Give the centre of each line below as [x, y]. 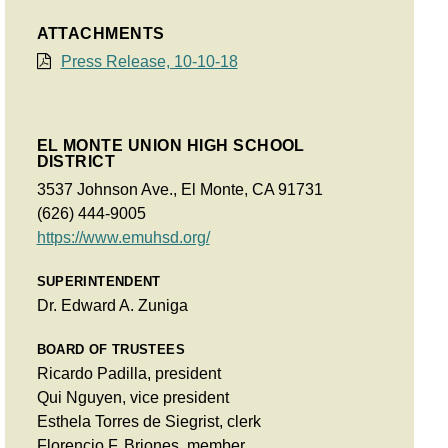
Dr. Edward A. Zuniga [112, 305]
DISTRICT [76, 161]
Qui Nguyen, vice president [132, 397]
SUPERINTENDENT [98, 281]
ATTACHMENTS [100, 33]
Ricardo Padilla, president [128, 373]
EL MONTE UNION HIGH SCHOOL [170, 145]
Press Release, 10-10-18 [149, 61]
